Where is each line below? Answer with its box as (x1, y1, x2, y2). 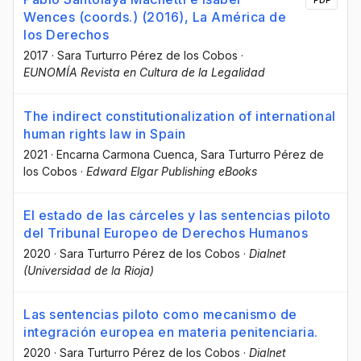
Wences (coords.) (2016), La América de (23, 8, 286, 25)
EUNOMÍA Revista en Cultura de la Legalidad (23, 64, 265, 79)
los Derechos (23, 26, 109, 43)
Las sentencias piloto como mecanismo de (23, 305, 297, 322)
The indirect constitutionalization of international (23, 107, 336, 124)
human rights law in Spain (23, 125, 186, 142)
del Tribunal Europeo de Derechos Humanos (23, 224, 308, 241)
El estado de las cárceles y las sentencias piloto (23, 206, 331, 223)
